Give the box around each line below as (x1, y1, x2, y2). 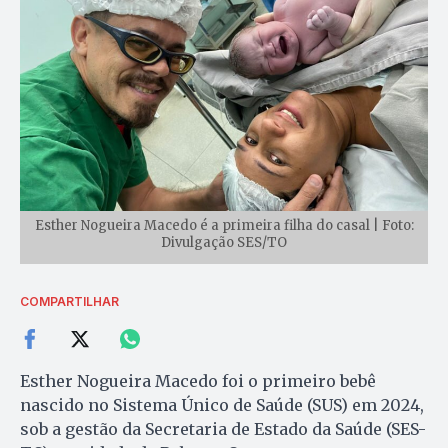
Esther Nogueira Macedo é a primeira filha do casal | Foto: (34, 217, 414, 235)
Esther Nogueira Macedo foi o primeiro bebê (20, 371, 376, 392)
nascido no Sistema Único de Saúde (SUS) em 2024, (20, 395, 424, 416)
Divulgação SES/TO (161, 234, 287, 252)
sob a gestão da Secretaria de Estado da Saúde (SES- (20, 419, 426, 440)
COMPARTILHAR (20, 294, 119, 310)
